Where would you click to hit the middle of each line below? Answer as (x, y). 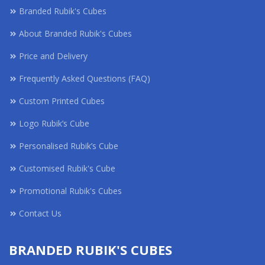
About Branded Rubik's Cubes (75, 33)
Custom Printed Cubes (62, 101)
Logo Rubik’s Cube (54, 123)
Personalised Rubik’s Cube (69, 146)
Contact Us (40, 213)
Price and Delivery (53, 56)
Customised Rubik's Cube (67, 168)
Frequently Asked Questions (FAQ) (85, 78)
